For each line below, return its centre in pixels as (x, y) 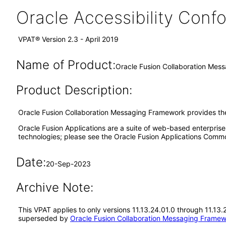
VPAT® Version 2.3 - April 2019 (68, 39)
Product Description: (74, 90)
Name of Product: (66, 65)
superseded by (44, 218)
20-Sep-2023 (68, 164)
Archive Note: (54, 187)
